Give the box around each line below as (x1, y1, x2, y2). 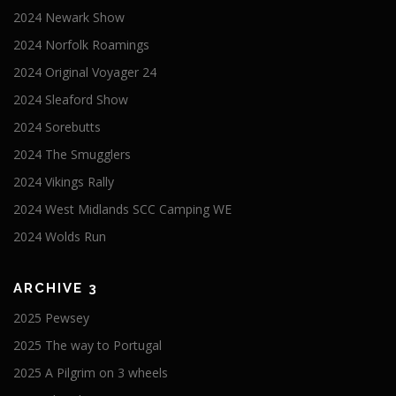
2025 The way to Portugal (13, 337, 162, 354)
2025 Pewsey (13, 309, 89, 326)
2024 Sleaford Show (13, 91, 128, 108)
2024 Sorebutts (13, 118, 101, 135)
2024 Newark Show (13, 9, 125, 26)
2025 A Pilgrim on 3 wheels (13, 364, 168, 381)
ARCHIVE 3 (13, 280, 98, 296)
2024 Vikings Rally (13, 173, 114, 190)
